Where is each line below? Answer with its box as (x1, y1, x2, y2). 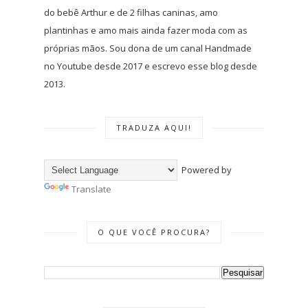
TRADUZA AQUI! (116, 122, 192, 133)
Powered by (177, 163, 232, 176)
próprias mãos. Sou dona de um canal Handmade (44, 41, 252, 54)
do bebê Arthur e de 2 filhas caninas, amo (44, 5, 218, 19)
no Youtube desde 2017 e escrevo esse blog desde (44, 59, 257, 72)
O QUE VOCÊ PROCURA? (98, 226, 210, 237)
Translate (71, 182, 111, 195)
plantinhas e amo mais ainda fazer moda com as (44, 23, 247, 36)
